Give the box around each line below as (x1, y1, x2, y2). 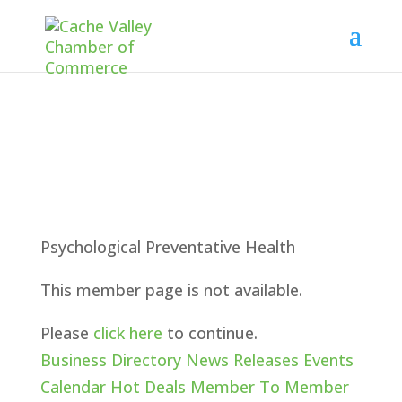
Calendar (39, 376, 106, 398)
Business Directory (39, 349, 181, 371)
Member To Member (189, 376, 349, 398)
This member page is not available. (39, 279, 302, 301)
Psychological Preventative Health (39, 236, 295, 258)
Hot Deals (109, 376, 186, 398)
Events (302, 349, 354, 371)
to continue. (162, 322, 258, 344)
